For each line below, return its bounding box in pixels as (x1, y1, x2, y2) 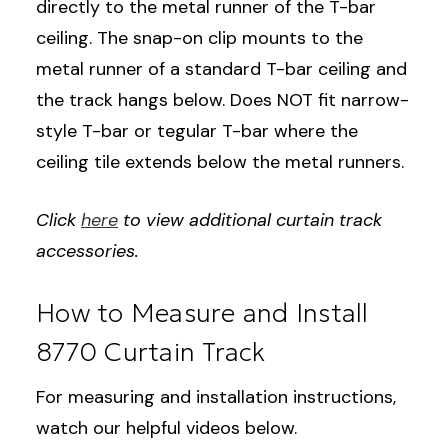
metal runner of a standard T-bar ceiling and (36, 56, 407, 81)
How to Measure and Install (36, 296, 369, 329)
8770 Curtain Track (36, 335, 266, 368)
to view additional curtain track (118, 207, 382, 232)
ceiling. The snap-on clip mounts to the (36, 25, 363, 50)
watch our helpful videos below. (36, 415, 297, 440)
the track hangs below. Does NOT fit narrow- (36, 87, 409, 112)
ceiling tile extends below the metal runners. (36, 149, 404, 174)
